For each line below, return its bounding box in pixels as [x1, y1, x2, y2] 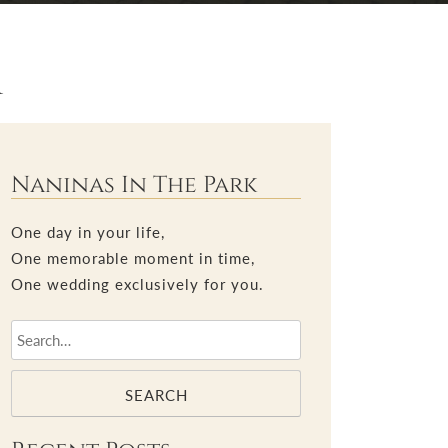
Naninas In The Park [11, 170, 257, 201]
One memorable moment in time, [11, 249, 255, 267]
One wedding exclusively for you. [11, 275, 264, 293]
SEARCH [124, 385, 188, 404]
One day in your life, [11, 223, 165, 241]
